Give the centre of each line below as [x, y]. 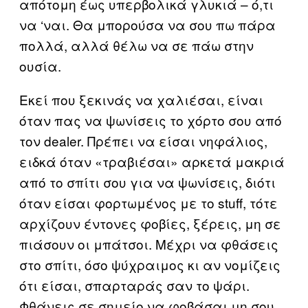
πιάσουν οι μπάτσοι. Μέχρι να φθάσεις [149, 243]
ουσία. [40, 65]
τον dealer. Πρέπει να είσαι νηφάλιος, [143, 140]
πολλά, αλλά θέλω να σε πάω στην [136, 45]
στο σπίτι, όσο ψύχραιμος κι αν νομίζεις [150, 264]
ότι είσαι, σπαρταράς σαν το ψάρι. [134, 285]
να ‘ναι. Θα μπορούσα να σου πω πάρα [147, 24]
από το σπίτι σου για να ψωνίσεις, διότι [147, 181]
